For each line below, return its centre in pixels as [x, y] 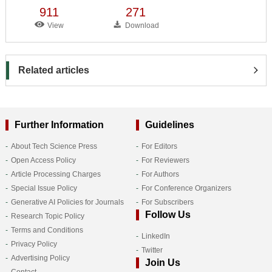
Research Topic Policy [47, 216]
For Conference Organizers [186, 188]
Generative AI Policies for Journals [67, 202]
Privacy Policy [34, 244]
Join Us [162, 262]
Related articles [53, 70]
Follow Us [168, 214]
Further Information [59, 124]
